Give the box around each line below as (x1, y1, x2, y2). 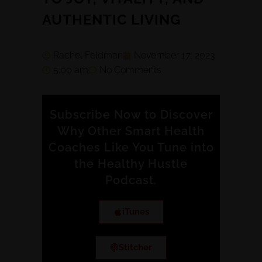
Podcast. (105, 173, 157, 187)
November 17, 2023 (134, 50, 215, 61)
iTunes (122, 206, 149, 217)
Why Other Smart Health (57, 124, 205, 138)
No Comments (99, 64, 161, 75)
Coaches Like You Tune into (48, 140, 214, 154)
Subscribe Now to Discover (49, 108, 213, 122)
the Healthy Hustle (74, 157, 188, 171)
